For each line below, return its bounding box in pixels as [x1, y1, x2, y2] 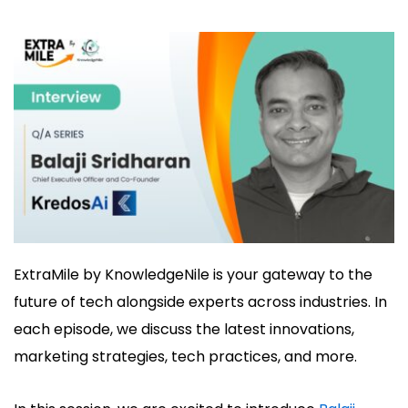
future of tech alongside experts [14, 291, 248, 313]
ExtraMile [14, 264, 79, 286]
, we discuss [110, 319, 192, 341]
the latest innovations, [192, 319, 354, 341]
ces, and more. [252, 346, 357, 368]
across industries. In [248, 291, 387, 313]
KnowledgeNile [105, 264, 209, 286]
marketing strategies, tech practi [14, 346, 252, 368]
